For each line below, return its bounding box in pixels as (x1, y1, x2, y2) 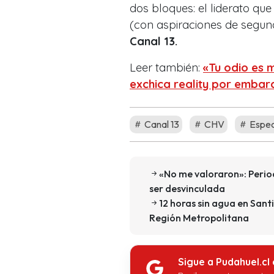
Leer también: (130, 60, 203, 75)
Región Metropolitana (149, 211, 249, 224)
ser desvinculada (149, 182, 225, 194)
